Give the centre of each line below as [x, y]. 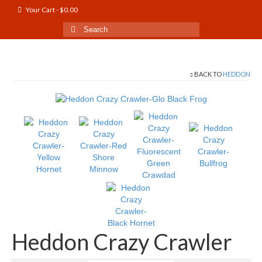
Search [77, 28]
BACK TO [208, 74]
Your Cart [40, 10]
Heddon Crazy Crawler [122, 242]
